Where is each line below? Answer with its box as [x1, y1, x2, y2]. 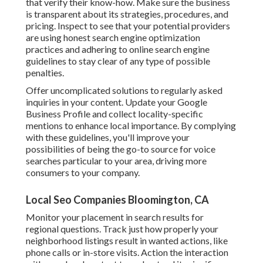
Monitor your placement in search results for [26, 211, 204, 223]
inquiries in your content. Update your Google [26, 96, 207, 108]
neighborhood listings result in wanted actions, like [26, 235, 228, 247]
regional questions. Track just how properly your [26, 223, 218, 235]
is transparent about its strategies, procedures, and [26, 8, 228, 20]
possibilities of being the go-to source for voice [26, 143, 215, 155]
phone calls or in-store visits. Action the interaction [26, 247, 228, 258]
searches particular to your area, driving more [26, 155, 207, 167]
